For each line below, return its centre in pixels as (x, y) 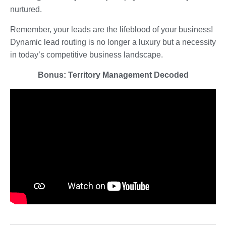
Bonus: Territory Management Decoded (113, 75)
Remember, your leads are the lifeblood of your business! (111, 29)
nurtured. (26, 9)
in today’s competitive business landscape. (87, 54)
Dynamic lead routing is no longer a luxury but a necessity (113, 42)
